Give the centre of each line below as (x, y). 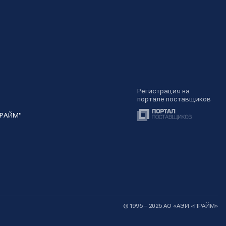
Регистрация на (163, 91)
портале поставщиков (174, 99)
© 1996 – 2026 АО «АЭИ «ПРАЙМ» (171, 206)
